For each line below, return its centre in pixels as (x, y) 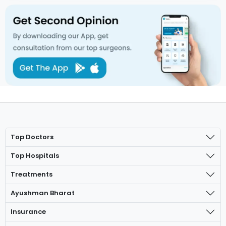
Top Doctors (32, 137)
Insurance (28, 211)
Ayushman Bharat (43, 193)
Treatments (32, 174)
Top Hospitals (35, 155)
